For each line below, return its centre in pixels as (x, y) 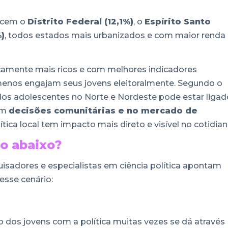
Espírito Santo (178, 22)
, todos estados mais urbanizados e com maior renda (115, 36)
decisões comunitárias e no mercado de (103, 110)
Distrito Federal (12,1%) (80, 22)
